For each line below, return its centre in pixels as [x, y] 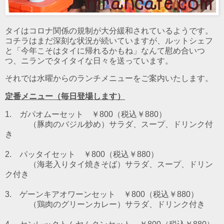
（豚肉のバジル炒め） [69, 124]
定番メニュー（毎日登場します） [65, 96]
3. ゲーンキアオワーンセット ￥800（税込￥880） [102, 194]
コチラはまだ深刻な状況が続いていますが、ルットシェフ [109, 40]
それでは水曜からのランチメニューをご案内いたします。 [109, 78]
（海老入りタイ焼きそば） [77, 164]
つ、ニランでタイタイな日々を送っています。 [89, 60]
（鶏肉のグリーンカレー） [77, 204]
